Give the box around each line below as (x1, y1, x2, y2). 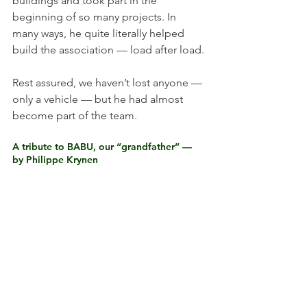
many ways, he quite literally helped (12, 26, 187, 40)
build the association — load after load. (12, 42, 204, 56)
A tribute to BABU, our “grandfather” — (12, 140, 195, 153)
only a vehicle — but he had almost (12, 92, 186, 106)
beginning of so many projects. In (12, 10, 179, 23)
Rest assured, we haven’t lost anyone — (12, 75, 205, 89)
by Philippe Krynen (12, 153, 98, 166)
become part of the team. (12, 108, 137, 122)
